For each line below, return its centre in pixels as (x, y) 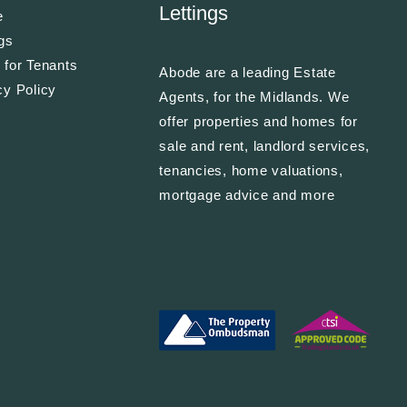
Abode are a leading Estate (248, 72)
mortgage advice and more (247, 194)
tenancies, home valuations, (251, 170)
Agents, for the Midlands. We (254, 96)
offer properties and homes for (258, 121)
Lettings (194, 14)
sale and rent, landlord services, (265, 145)
